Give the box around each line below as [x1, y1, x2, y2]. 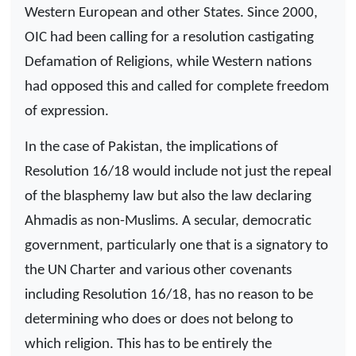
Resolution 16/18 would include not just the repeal [25, 164, 331, 180]
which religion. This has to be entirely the [25, 336, 272, 352]
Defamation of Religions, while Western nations [25, 55, 311, 71]
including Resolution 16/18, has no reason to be [25, 287, 313, 303]
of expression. [25, 104, 109, 120]
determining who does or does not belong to [25, 311, 293, 327]
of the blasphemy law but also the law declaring [25, 188, 311, 204]
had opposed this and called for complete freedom [25, 79, 329, 95]
